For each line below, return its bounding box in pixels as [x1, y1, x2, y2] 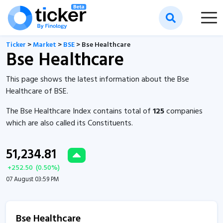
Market [33, 39, 56, 51]
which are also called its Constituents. [6, 117, 133, 130]
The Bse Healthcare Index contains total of [6, 105, 153, 118]
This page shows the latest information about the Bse [6, 73, 189, 86]
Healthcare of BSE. [6, 85, 68, 98]
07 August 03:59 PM [6, 174, 59, 185]
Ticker [6, 39, 26, 51]
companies [164, 105, 203, 118]
